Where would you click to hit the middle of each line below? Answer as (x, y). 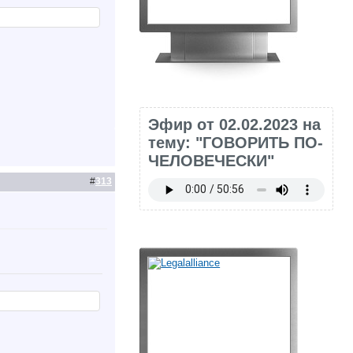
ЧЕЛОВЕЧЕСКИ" (212, 160)
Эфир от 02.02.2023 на (235, 124)
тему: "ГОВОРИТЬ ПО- (236, 142)
